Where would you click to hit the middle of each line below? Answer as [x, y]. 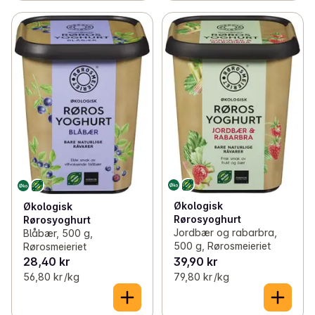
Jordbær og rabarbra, [225, 232]
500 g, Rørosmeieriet [222, 245]
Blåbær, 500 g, [58, 233]
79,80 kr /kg [201, 277]
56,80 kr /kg [51, 277]
